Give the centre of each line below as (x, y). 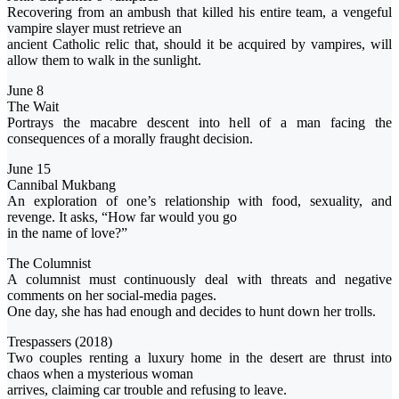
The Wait (33, 107)
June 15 (29, 169)
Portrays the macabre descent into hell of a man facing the (199, 123)
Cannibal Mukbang (61, 185)
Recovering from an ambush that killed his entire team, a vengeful (199, 12)
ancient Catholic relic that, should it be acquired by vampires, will (199, 45)
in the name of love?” (67, 233)
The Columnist (49, 264)
